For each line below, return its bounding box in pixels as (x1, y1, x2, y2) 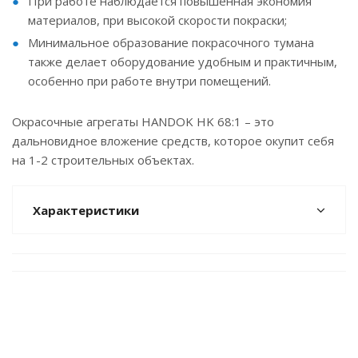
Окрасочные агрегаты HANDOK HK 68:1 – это (12, 113, 274, 129)
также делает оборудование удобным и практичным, (28, 54, 337, 70)
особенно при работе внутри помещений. (28, 73, 271, 89)
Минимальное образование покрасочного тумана (28, 34, 314, 50)
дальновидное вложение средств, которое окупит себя (12, 133, 334, 149)
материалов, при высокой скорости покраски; (28, 12, 287, 28)
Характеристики (33, 202, 139, 218)
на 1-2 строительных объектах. (12, 152, 194, 168)
